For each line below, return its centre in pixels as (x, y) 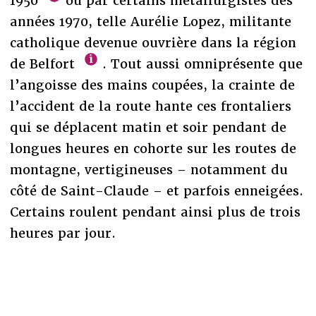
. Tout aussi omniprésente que (201, 63)
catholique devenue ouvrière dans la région (153, 42)
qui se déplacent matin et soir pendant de (148, 127)
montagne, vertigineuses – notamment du (148, 169)
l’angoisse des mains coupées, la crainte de (152, 85)
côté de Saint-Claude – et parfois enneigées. (156, 190)
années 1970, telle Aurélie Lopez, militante (150, 21)
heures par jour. (62, 233)
